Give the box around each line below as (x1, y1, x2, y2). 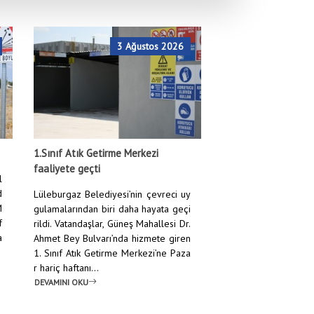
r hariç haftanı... (34, 261, 100, 274)
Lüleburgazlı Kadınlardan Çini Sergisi (153, 100, 295, 111)
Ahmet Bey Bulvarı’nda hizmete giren (34, 232, 191, 245)
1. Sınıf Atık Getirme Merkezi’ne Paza (34, 247, 191, 259)
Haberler (103, 100, 137, 111)
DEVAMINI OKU (34, 276, 89, 287)
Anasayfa (50, 100, 86, 111)
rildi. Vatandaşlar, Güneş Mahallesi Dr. (34, 217, 191, 230)
